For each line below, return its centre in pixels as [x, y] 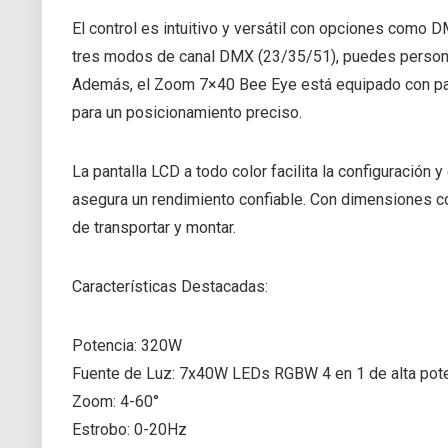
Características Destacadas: [170, 286]
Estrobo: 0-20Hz [129, 429]
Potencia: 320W [127, 345]
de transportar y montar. [154, 227]
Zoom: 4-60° [115, 401]
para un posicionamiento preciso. [187, 112]
